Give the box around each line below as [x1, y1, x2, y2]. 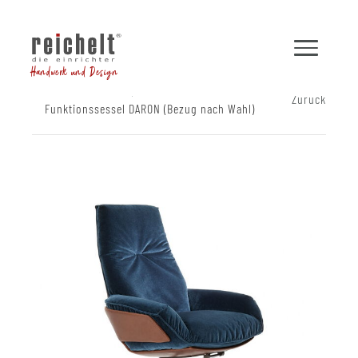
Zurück [291, 90, 326, 106]
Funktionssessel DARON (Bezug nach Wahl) [44, 100, 255, 116]
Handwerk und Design [30, 66, 118, 80]
